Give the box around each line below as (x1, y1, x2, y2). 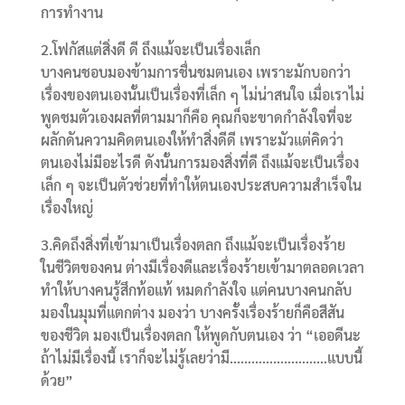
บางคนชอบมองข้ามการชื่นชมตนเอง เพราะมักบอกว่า (40, 62, 351, 82)
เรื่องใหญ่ (40, 198, 93, 218)
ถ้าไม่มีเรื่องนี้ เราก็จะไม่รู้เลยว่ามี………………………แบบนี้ (40, 348, 363, 368)
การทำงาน (40, 3, 103, 23)
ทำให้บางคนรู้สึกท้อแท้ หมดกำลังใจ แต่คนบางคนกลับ (40, 280, 352, 300)
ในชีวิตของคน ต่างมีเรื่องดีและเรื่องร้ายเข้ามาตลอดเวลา (40, 258, 364, 278)
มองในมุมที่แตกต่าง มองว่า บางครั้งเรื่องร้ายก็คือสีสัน (40, 303, 344, 323)
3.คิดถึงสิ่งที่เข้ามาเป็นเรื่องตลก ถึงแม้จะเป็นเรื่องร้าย (40, 235, 345, 255)
